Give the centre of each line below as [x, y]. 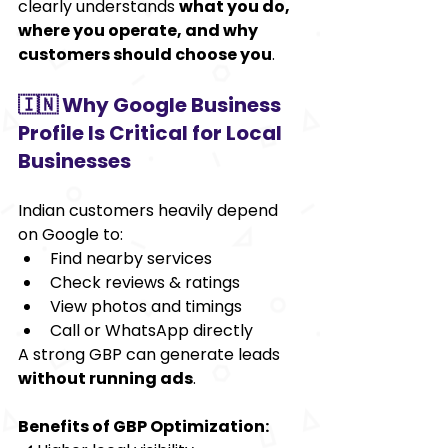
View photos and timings [146, 306]
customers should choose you [145, 54]
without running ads [105, 378]
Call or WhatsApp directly [151, 330]
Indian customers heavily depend [150, 210]
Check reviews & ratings [145, 282]
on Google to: [70, 234]
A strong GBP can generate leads [151, 354]
